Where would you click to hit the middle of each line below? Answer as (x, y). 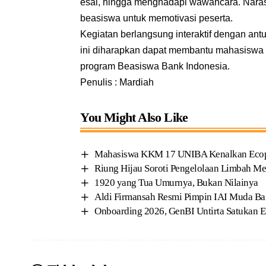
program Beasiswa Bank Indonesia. (155, 66)
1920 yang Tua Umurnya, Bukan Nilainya (176, 183)
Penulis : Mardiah (117, 82)
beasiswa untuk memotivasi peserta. (157, 18)
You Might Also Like (134, 117)
